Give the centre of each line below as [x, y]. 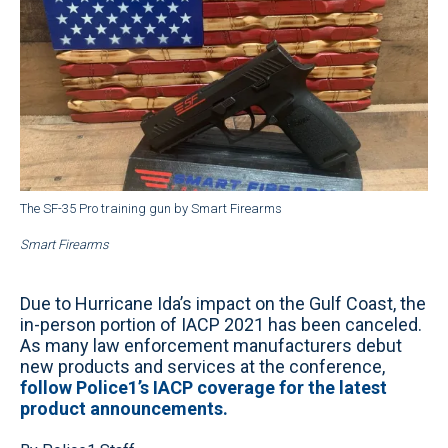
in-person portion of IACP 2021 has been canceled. [221, 324]
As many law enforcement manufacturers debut [211, 345]
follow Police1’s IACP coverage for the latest [203, 387]
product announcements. [124, 408]
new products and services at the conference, [202, 366]
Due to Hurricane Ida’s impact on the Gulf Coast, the [223, 303]
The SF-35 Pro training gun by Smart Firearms [151, 208]
